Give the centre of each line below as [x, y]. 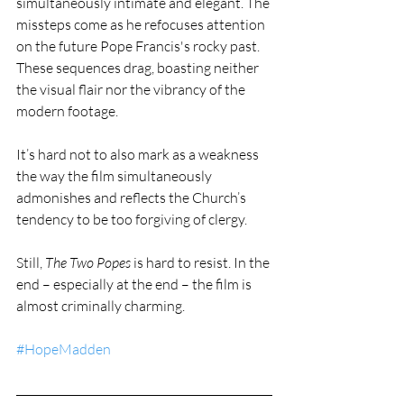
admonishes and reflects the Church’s [133, 198]
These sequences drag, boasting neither [139, 68]
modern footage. [67, 111]
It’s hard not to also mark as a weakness [139, 155]
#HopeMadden [64, 349]
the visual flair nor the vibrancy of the [132, 90]
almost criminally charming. [101, 306]
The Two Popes [88, 263]
